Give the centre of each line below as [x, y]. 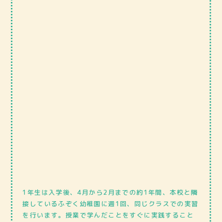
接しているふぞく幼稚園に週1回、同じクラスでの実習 [111, 203]
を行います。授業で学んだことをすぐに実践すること [108, 215]
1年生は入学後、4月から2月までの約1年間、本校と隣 [110, 192]
